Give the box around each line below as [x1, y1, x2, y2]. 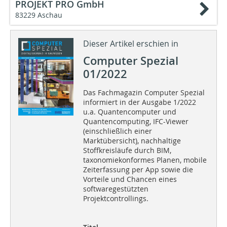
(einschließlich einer [83, 126, 152, 136]
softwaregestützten [83, 184, 148, 194]
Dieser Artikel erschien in [83, 38, 178, 50]
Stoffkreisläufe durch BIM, [83, 145, 171, 156]
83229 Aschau [15, 10, 62, 20]
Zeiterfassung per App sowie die [83, 165, 193, 175]
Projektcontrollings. [83, 194, 148, 204]
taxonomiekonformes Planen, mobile [83, 155, 207, 165]
